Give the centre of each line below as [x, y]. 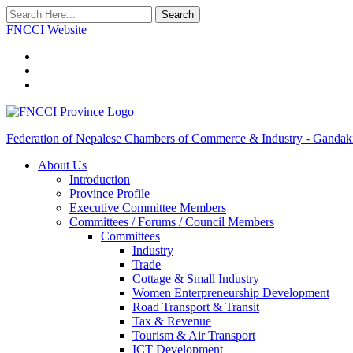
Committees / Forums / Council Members [172, 222]
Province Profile [110, 193]
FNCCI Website [46, 30]
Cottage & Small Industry [196, 279]
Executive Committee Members [148, 208]
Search [178, 15]
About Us [62, 165]
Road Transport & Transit [196, 307]
